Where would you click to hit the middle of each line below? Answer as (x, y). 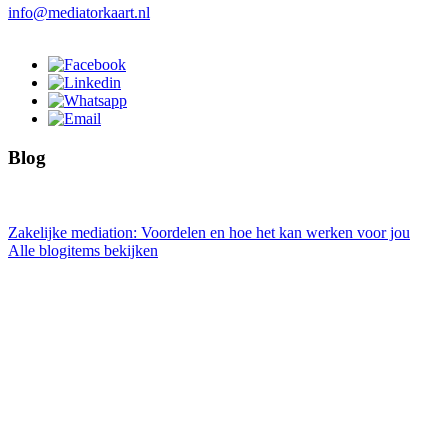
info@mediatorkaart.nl (79, 13)
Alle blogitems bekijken (83, 250)
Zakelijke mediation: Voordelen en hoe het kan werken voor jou (209, 232)
